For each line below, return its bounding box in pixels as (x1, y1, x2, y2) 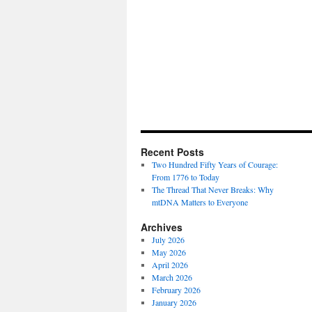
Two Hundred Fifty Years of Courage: (151, 159, 278, 170)
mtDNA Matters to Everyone (151, 196, 248, 208)
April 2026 (151, 259, 188, 270)
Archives (141, 220, 182, 234)
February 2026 (151, 284, 201, 295)
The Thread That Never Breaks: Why (151, 184, 274, 195)
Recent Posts (141, 145, 204, 159)
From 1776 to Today (151, 171, 219, 182)
